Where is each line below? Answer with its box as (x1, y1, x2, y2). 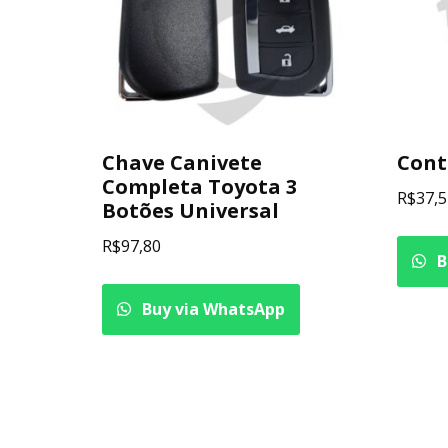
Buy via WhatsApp (138, 297, 285, 320)
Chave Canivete (102, 148, 262, 176)
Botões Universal (102, 196, 279, 224)
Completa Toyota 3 (102, 172, 297, 200)
